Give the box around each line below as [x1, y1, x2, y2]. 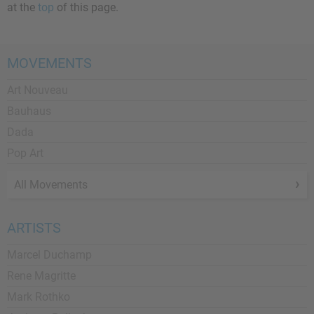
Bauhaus [7, 104, 51, 118]
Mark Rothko [7, 290, 70, 303]
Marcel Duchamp [7, 248, 92, 261]
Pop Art [7, 146, 43, 160]
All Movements [14, 178, 88, 191]
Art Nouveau [7, 83, 68, 97]
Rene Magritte [7, 269, 76, 282]
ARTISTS [7, 219, 61, 236]
